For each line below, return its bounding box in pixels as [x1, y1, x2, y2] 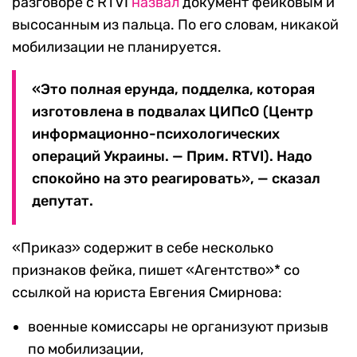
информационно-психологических [32, 125, 280, 143]
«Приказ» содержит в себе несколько [12, 239, 273, 257]
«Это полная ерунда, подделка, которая [32, 80, 315, 99]
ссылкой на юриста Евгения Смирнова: [12, 284, 282, 302]
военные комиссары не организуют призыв [28, 318, 328, 336]
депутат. [32, 192, 93, 210]
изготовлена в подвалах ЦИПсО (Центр [32, 103, 313, 121]
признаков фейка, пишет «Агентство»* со [12, 261, 300, 280]
